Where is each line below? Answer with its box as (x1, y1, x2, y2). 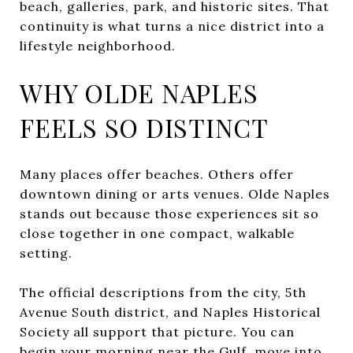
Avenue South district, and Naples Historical (20, 303, 321, 320)
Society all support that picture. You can (20, 323, 295, 340)
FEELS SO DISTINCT (20, 110, 269, 144)
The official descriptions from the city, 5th (20, 284, 307, 300)
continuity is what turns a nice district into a (20, 17, 325, 34)
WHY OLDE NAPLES (20, 75, 258, 110)
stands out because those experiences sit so (20, 205, 319, 221)
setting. (20, 244, 72, 261)
